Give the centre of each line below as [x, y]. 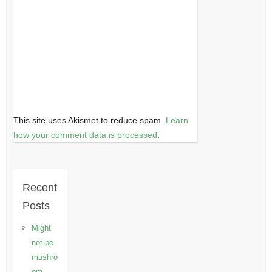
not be [42, 243]
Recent [39, 188]
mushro [44, 257]
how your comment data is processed [85, 135]
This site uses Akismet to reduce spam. [89, 121]
